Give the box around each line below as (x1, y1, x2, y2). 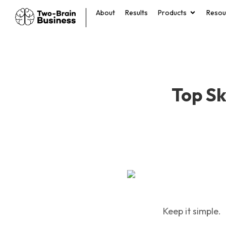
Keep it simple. (163, 205, 221, 217)
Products (158, 8, 187, 17)
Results (125, 8, 148, 17)
